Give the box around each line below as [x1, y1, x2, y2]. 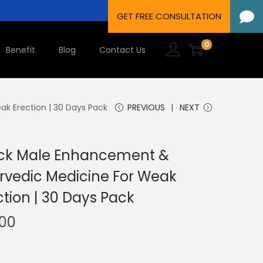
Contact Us [99, 43, 146, 56]
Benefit [6, 43, 35, 56]
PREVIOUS [127, 102, 165, 114]
